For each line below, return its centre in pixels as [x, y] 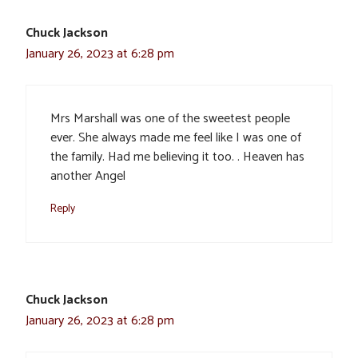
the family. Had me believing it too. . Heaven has [177, 157]
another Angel [88, 177]
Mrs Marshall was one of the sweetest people [170, 119]
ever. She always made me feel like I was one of [176, 138]
